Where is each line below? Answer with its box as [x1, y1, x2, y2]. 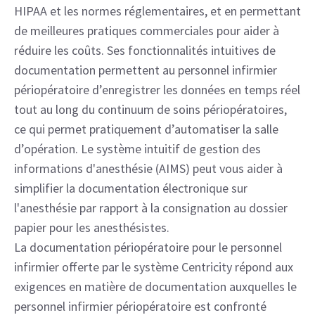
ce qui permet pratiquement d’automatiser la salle [14, 121, 278, 137]
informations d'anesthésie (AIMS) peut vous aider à [14, 160, 283, 176]
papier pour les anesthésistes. [14, 219, 169, 236]
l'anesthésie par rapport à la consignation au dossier [14, 200, 288, 216]
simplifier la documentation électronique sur [14, 180, 247, 196]
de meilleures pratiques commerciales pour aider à [14, 22, 279, 39]
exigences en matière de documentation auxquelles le [14, 278, 297, 295]
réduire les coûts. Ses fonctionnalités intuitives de [14, 42, 276, 58]
